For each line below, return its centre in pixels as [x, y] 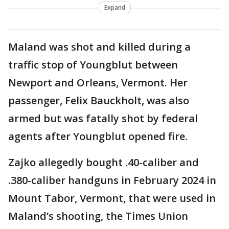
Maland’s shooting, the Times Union [98, 216]
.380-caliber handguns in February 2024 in [112, 180]
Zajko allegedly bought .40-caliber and [104, 162]
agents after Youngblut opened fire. [99, 136]
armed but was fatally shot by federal [103, 118]
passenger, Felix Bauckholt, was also [99, 100]
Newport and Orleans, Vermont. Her [98, 82]
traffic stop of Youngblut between [93, 64]
